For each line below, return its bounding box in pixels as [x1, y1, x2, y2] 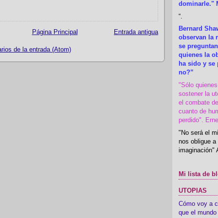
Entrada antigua [114, 28, 158, 36]
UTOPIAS [179, 187, 207, 194]
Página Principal [32, 28, 78, 36]
